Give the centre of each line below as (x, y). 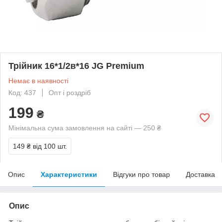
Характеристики (69, 174)
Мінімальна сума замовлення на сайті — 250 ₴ (85, 128)
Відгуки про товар (141, 174)
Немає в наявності (38, 81)
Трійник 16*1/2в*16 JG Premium (76, 66)
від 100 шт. (50, 146)
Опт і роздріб (70, 92)
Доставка (200, 174)
